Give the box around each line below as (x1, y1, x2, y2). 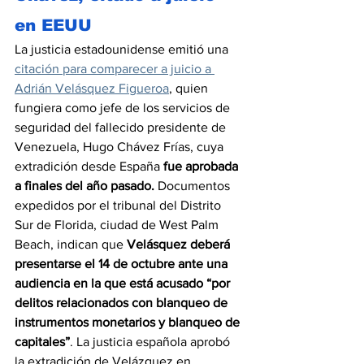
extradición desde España (15, 158, 163, 173)
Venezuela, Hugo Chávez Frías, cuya (15, 139, 227, 154)
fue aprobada (163, 158, 241, 173)
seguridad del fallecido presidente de (15, 119, 229, 134)
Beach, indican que (15, 236, 127, 251)
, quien (169, 80, 211, 95)
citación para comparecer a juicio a (15, 61, 214, 76)
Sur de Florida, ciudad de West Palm (15, 217, 222, 232)
